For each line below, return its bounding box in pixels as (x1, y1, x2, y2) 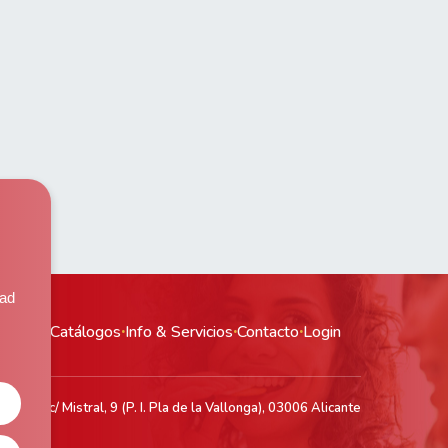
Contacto (237, 321, 299, 344)
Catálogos (50, 321, 121, 344)
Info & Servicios (125, 321, 233, 344)
